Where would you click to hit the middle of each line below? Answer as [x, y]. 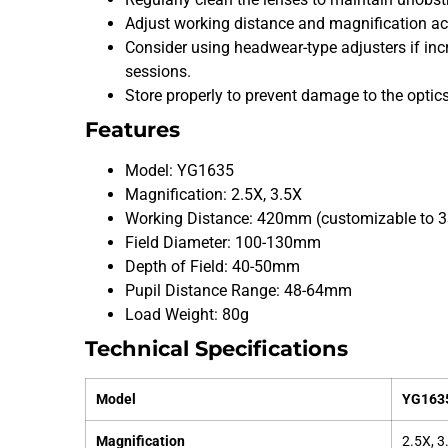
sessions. [158, 71]
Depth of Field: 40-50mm [213, 266]
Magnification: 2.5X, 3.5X [214, 194]
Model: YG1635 [180, 170]
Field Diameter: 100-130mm [223, 242]
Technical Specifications [217, 348]
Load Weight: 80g [187, 314]
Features [133, 129]
